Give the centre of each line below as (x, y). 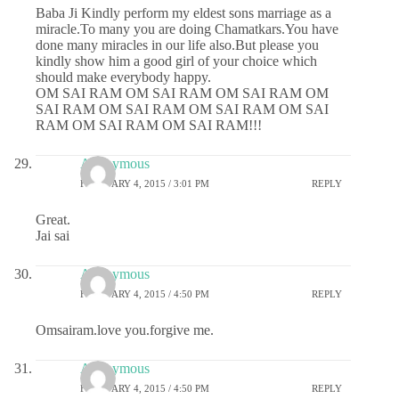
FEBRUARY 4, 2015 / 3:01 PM (145, 183)
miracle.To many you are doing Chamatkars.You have (187, 29)
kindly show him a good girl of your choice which (176, 61)
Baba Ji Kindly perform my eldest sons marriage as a (183, 13)
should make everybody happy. (123, 77)
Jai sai (53, 236)
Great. (53, 220)
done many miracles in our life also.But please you (177, 45)
